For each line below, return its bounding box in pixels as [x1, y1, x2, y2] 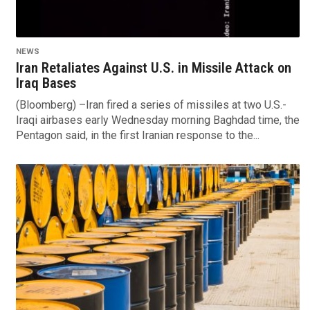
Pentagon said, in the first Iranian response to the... [15, 129, 259, 143]
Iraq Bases [15, 75, 76, 92]
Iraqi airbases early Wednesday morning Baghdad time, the [15, 113, 300, 127]
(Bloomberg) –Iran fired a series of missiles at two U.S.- [15, 98, 286, 112]
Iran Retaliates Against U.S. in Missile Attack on [15, 60, 291, 77]
